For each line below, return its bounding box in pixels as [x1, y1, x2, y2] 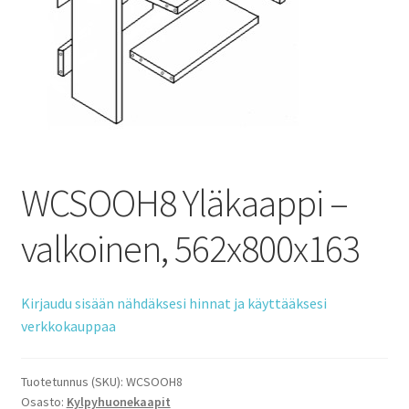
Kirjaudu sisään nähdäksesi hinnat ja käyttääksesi [20, 293, 327, 312]
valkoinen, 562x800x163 [20, 225, 360, 273]
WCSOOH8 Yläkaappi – [20, 179, 348, 227]
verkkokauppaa [20, 316, 116, 335]
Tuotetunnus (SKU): [20, 373, 126, 391]
